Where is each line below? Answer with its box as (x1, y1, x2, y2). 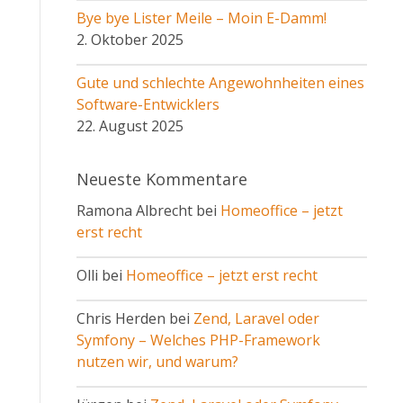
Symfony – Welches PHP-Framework (76, 331, 320, 352)
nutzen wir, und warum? (76, 353, 238, 373)
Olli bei (76, 266, 126, 287)
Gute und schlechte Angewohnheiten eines (76, 74, 364, 94)
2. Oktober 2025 (76, 31, 184, 51)
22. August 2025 (76, 117, 184, 138)
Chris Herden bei (76, 309, 193, 330)
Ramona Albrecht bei (76, 201, 220, 222)
